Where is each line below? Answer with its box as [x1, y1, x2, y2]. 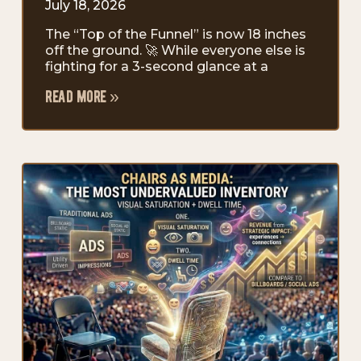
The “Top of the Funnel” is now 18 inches [45, 26, 306, 42]
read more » [45, 87, 119, 106]
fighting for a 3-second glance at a [45, 58, 268, 74]
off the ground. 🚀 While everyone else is [45, 42, 305, 58]
